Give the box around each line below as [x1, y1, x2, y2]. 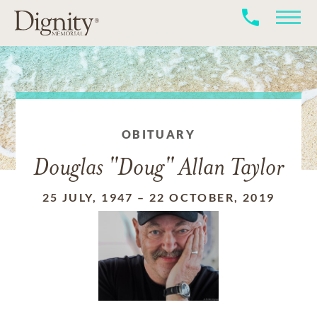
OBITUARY [121, 127, 196, 141]
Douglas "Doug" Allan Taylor [33, 156, 284, 181]
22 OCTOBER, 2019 [149, 190, 275, 204]
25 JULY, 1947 [42, 190, 134, 204]
